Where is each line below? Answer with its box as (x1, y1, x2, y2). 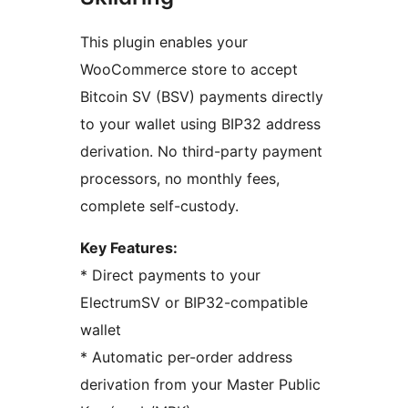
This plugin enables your (80, 33, 248, 52)
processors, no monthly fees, (80, 169, 280, 189)
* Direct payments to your (80, 266, 260, 285)
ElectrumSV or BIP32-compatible (80, 293, 308, 312)
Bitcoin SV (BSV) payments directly (80, 87, 323, 107)
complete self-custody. (80, 197, 239, 216)
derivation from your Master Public (80, 375, 321, 394)
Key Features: (80, 239, 178, 258)
